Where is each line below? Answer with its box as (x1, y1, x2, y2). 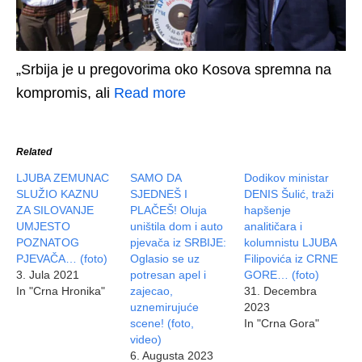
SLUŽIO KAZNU (16, 187, 99, 201)
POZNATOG (16, 236, 79, 250)
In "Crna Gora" (244, 317, 320, 330)
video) (130, 333, 162, 347)
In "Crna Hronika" (16, 284, 105, 298)
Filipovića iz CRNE (244, 252, 339, 266)
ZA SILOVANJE (16, 204, 94, 217)
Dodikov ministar (244, 171, 330, 185)
